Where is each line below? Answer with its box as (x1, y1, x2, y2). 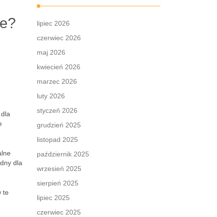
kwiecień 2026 (37, 63, 80, 71)
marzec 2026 (37, 77, 77, 85)
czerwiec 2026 (37, 34, 81, 42)
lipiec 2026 (37, 19, 70, 27)
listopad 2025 (37, 136, 78, 143)
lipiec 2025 (37, 194, 70, 201)
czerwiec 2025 (37, 208, 81, 216)
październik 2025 (37, 150, 89, 158)
